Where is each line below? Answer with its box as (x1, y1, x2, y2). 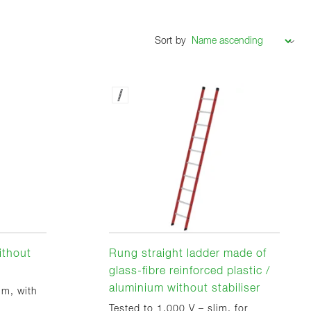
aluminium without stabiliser (109, 283, 260, 294)
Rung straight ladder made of (109, 248, 267, 260)
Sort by (154, 36, 186, 46)
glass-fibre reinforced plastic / (109, 265, 270, 277)
